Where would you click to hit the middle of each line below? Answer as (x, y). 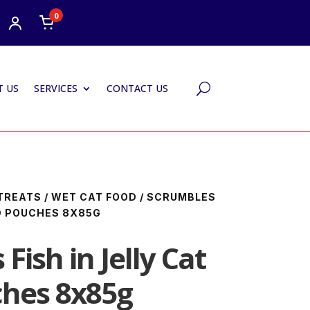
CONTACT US (137, 88)
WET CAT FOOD (94, 197)
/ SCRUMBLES (176, 197)
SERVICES (55, 88)
